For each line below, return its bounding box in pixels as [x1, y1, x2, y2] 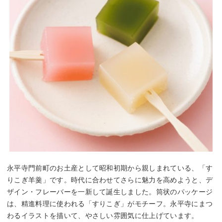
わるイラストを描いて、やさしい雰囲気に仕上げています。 [7, 211, 199, 220]
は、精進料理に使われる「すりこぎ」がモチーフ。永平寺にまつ [7, 199, 213, 208]
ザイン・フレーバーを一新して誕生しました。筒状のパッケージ [7, 187, 213, 196]
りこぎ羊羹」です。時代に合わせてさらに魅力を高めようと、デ [7, 175, 213, 184]
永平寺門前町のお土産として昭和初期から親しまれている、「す [7, 164, 213, 172]
